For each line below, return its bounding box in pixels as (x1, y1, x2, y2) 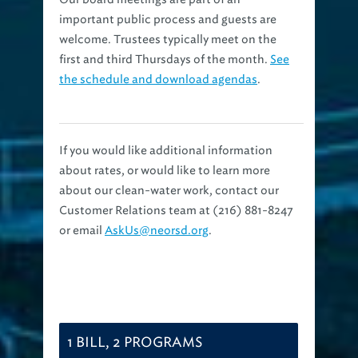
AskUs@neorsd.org (105, 224, 209, 238)
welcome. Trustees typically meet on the (59, 33, 276, 47)
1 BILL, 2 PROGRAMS (67, 334, 203, 351)
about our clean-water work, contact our (59, 184, 279, 198)
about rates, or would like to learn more (59, 164, 270, 178)
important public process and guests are (59, 13, 276, 27)
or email (59, 224, 105, 238)
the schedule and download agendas (59, 73, 257, 87)
